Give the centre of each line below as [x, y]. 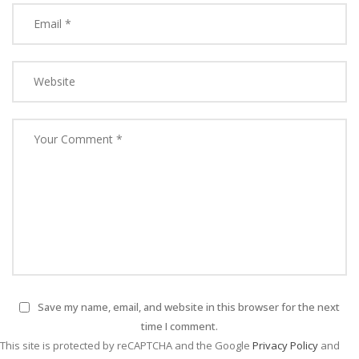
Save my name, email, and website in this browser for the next [189, 307]
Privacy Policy [285, 345]
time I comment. [179, 326]
